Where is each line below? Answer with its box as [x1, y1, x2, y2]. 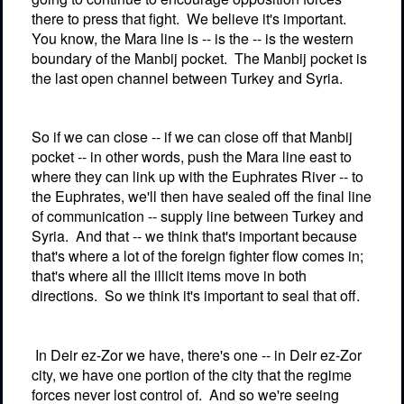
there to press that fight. [32, 7, 179, 29]
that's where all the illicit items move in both [32, 265, 307, 287]
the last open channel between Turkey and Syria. [32, 67, 343, 88]
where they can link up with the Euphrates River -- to [32, 166, 363, 188]
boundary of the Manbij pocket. [32, 47, 227, 69]
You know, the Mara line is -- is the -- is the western [32, 27, 353, 49]
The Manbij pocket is [234, 47, 367, 69]
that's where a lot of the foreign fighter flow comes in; [32, 245, 363, 267]
